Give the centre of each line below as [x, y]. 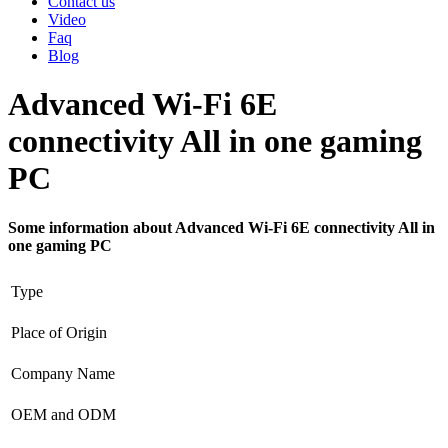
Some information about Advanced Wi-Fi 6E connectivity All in [221, 227]
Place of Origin [59, 332]
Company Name [63, 373]
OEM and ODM [63, 414]
